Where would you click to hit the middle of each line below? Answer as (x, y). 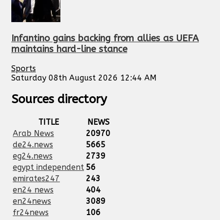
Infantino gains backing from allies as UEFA (105, 39)
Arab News (33, 133)
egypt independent (48, 167)
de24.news (33, 145)
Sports (24, 69)
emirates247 (36, 179)
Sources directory (59, 99)
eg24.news (33, 156)
